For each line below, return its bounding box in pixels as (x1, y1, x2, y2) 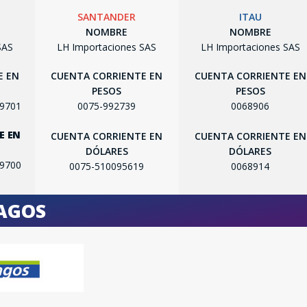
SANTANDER (77, 10, 136, 23)
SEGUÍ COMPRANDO (112, 90, 195, 102)
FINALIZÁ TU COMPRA (108, 121, 199, 132)
